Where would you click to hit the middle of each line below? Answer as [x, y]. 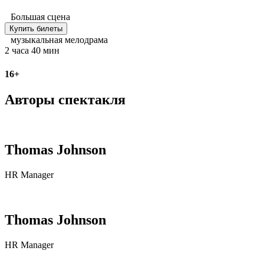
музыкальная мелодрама [59, 40]
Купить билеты [36, 29]
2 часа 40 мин [32, 51]
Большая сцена [40, 17]
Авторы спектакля [65, 100]
